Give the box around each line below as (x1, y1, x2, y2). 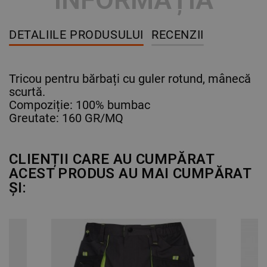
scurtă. (9, 84, 45, 99)
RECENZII (151, 27, 204, 42)
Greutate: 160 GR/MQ (9, 110, 123, 125)
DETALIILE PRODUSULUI (9, 27, 144, 42)
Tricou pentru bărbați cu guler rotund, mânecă (9, 71, 251, 86)
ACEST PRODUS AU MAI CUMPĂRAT (9, 164, 252, 182)
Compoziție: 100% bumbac (9, 97, 150, 112)
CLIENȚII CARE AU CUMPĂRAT (9, 150, 215, 167)
